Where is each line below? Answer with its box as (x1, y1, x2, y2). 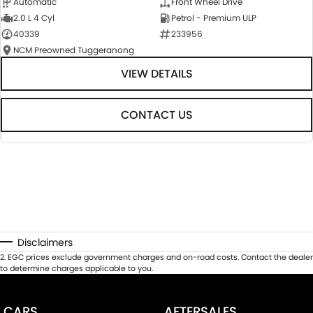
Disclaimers (17, 235, 73, 249)
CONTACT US (120, 106, 193, 123)
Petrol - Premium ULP (170, 11, 256, 24)
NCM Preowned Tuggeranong (13, 43, 134, 56)
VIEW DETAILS (120, 65, 193, 82)
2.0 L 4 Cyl (13, 11, 54, 24)
